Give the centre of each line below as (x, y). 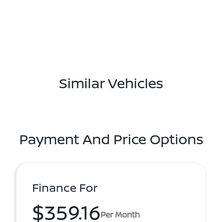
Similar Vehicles (111, 83)
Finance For (65, 188)
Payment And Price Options (111, 139)
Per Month (120, 214)
